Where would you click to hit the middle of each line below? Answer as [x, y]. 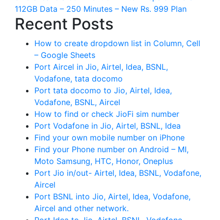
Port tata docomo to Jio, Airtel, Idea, [103, 90]
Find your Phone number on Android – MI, [111, 149]
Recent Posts [64, 24]
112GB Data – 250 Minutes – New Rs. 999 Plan [101, 9]
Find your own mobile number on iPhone [110, 137]
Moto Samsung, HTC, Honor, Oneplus [104, 161]
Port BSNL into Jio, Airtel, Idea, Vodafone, [112, 196]
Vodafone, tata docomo [79, 78]
